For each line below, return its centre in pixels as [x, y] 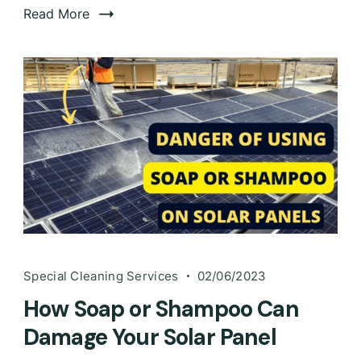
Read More [56, 13]
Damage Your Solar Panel [150, 337]
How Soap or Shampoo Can [161, 309]
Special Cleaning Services [101, 276]
